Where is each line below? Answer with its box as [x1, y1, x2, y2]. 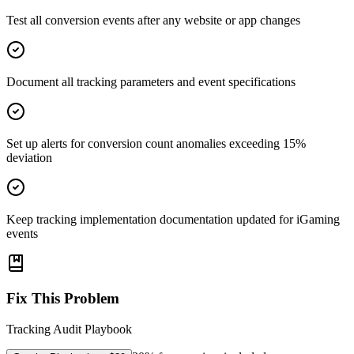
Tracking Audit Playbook [6, 322, 132, 337]
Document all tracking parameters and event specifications [6, 74, 296, 88]
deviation [6, 150, 52, 164]
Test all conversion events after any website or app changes [6, 13, 300, 27]
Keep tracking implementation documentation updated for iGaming [6, 212, 340, 226]
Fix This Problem [6, 290, 119, 307]
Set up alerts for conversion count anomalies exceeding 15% [6, 136, 306, 150]
